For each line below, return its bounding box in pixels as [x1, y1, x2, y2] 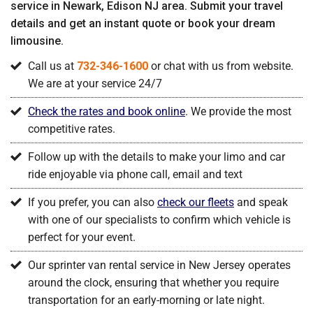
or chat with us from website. [148, 59, 293, 73]
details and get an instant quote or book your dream [10, 16, 275, 30]
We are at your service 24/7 [28, 77, 162, 91]
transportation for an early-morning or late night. [28, 293, 268, 307]
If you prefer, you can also [28, 196, 157, 210]
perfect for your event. [28, 231, 136, 245]
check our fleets [157, 196, 234, 210]
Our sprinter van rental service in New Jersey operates [28, 259, 291, 272]
